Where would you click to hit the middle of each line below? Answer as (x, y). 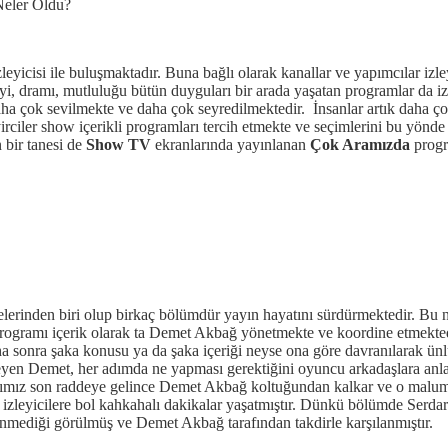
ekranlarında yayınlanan (230, 144)
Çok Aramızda (360, 144)
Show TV (118, 144)
